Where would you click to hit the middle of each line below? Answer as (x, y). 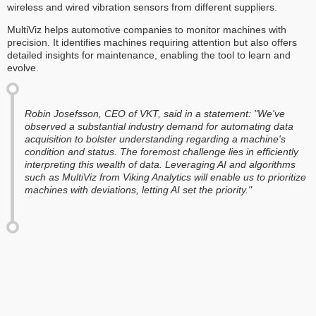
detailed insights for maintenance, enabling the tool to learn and (149, 55)
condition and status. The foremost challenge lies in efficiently (162, 152)
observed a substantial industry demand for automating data (159, 127)
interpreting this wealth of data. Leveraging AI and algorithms (160, 165)
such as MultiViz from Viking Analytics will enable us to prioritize (165, 177)
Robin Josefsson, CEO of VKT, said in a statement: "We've (155, 114)
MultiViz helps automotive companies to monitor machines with (147, 30)
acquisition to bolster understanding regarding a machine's (155, 139)
